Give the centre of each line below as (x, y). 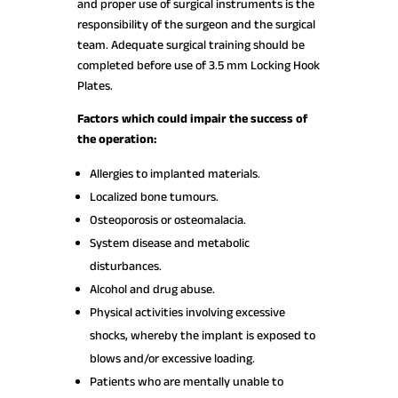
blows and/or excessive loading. (172, 358)
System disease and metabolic (169, 243)
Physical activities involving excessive (187, 312)
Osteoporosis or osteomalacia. (167, 220)
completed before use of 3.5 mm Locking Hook (198, 65)
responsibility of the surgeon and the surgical (196, 24)
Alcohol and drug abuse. (152, 289)
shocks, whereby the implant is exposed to (202, 335)
